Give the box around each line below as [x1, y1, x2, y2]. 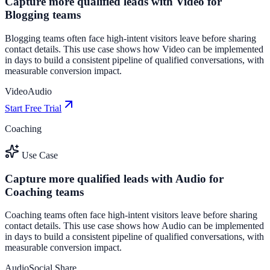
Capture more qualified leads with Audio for [5, 172, 224, 185]
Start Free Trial [5, 102, 61, 113]
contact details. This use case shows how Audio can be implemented [5, 221, 264, 231]
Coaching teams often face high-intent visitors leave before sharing [5, 210, 257, 221]
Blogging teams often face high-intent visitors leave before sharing [5, 33, 256, 43]
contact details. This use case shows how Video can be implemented [5, 43, 263, 54]
